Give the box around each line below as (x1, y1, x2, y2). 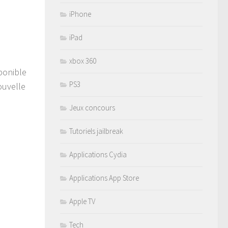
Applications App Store (69, 173, 139, 183)
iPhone (69, 9, 91, 19)
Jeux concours (69, 103, 115, 112)
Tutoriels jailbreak (69, 126, 123, 136)
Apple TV (69, 196, 95, 206)
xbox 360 (69, 56, 96, 66)
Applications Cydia (69, 150, 127, 159)
